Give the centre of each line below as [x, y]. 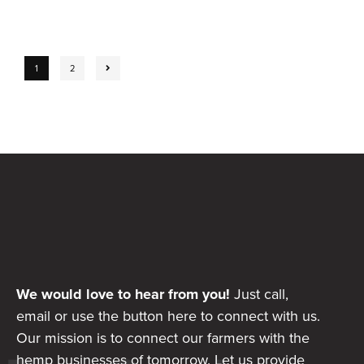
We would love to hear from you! [123, 294]
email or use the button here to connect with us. [168, 316]
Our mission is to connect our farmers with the [163, 338]
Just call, [259, 294]
